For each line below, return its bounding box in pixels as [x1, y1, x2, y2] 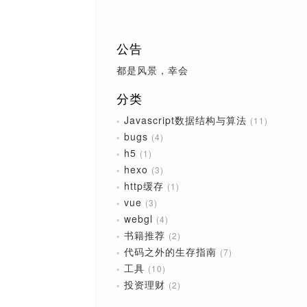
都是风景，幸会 [116, 62, 188, 77]
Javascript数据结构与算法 [123, 113, 247, 127]
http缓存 [123, 179, 164, 193]
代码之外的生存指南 [123, 245, 217, 258]
